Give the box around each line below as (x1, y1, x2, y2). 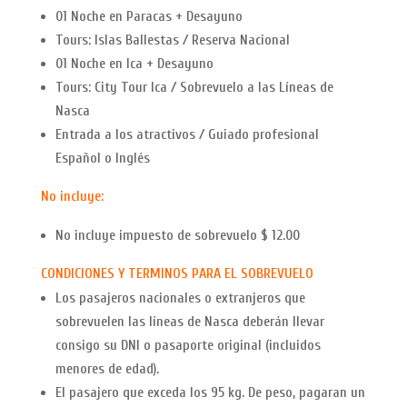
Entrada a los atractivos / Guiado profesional (55, 125, 319, 143)
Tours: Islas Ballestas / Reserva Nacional (55, 31, 290, 48)
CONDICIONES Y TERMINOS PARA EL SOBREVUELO (40, 264, 313, 282)
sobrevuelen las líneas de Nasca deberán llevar (55, 313, 324, 330)
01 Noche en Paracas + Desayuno (55, 7, 243, 25)
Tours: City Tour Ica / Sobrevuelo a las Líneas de (55, 78, 333, 95)
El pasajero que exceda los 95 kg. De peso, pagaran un (55, 383, 365, 401)
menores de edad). (55, 360, 159, 377)
